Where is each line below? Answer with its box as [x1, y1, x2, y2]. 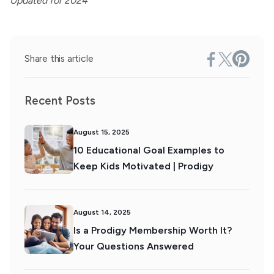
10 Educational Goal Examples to [73, 144, 224, 156]
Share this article [24, 53, 94, 64]
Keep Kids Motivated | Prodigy [73, 160, 213, 172]
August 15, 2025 [73, 128, 130, 136]
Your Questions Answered [73, 240, 194, 252]
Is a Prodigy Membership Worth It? [73, 224, 232, 236]
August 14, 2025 [73, 208, 131, 217]
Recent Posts [24, 94, 95, 108]
